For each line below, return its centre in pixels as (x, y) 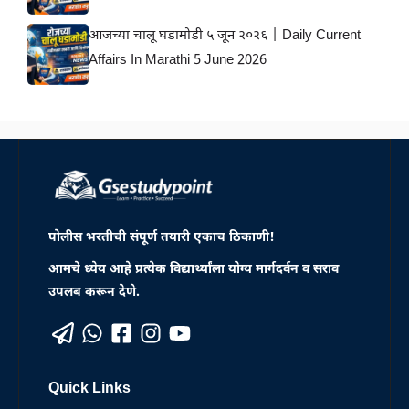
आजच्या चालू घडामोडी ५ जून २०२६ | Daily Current (225, 36)
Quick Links (89, 390)
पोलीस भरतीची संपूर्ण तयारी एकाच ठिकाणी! (162, 238)
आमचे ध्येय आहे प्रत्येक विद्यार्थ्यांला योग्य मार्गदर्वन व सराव (194, 270)
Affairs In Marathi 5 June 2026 (178, 60)
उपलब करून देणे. (94, 293)
